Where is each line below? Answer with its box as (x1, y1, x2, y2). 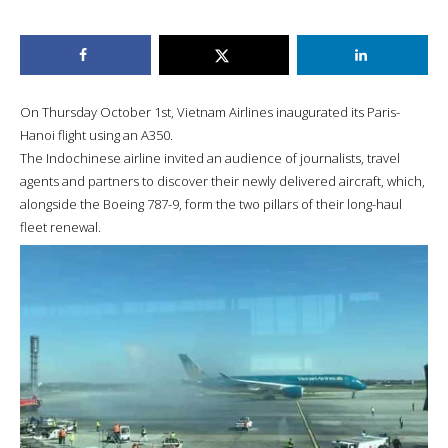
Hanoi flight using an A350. (20, 125, 173, 144)
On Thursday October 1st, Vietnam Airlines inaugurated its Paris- (20, 102, 400, 121)
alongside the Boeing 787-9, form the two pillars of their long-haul (20, 194, 402, 213)
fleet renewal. (20, 217, 101, 236)
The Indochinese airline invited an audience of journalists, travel (20, 148, 400, 167)
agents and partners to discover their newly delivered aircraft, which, (20, 171, 425, 190)
